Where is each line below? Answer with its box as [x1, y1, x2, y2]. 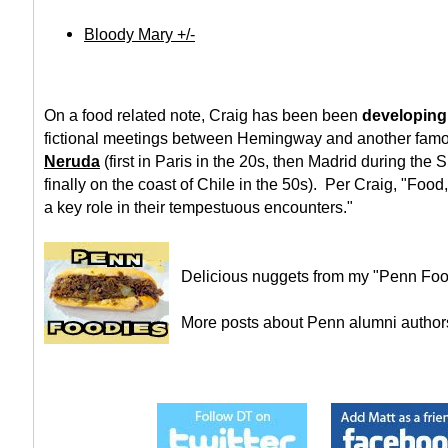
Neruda [44, 152, 100, 171]
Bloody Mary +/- [84, 25, 195, 44]
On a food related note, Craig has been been [44, 106, 362, 125]
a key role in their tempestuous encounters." [44, 198, 353, 217]
